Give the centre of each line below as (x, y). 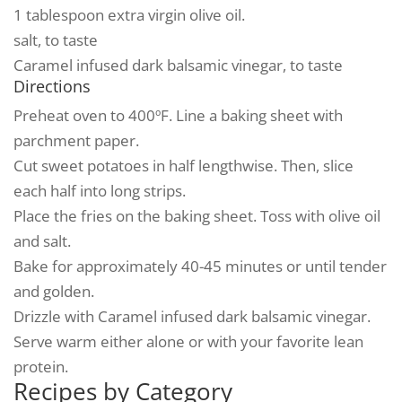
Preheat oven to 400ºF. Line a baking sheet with (178, 115)
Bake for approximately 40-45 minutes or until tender (200, 266)
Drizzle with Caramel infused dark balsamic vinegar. (192, 316)
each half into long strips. (100, 191)
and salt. (42, 241)
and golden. (54, 291)
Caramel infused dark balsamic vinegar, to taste (178, 65)
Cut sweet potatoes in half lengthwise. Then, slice (184, 166)
